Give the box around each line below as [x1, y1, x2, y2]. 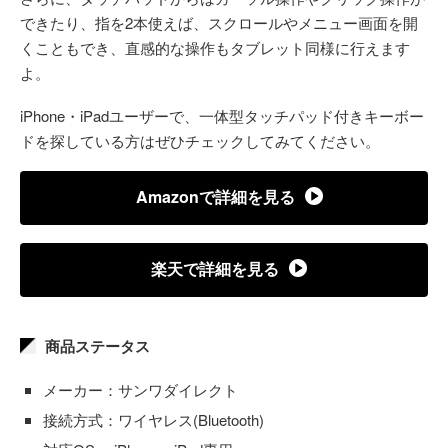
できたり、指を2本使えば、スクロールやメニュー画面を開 [20, 11, 418, 33]
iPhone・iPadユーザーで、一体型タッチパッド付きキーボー [20, 104, 424, 126]
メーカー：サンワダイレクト [43, 378, 238, 400]
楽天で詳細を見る [151, 256, 279, 280]
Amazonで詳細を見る [135, 184, 295, 208]
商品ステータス [45, 334, 150, 357]
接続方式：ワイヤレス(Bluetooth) [43, 408, 264, 430]
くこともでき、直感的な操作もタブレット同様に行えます [20, 36, 410, 58]
